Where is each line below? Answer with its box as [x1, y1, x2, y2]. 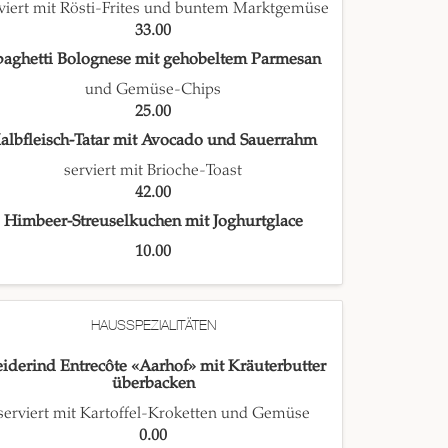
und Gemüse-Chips [85, 79, 222, 99]
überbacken [111, 373, 195, 394]
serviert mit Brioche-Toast [64, 160, 243, 180]
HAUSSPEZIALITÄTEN [90, 317, 216, 334]
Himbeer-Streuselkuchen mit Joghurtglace [3, 211, 303, 232]
